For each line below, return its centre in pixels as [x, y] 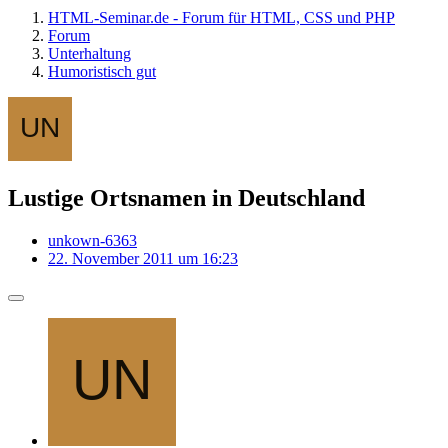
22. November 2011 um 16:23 [143, 258]
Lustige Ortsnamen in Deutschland [186, 197]
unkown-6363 [92, 240]
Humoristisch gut [102, 71]
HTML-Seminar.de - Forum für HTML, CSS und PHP [221, 17]
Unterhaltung [89, 53]
